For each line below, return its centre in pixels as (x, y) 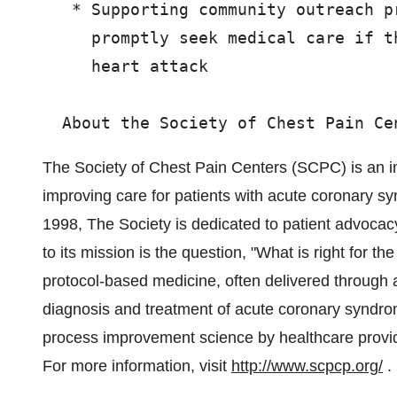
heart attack (125, 66)
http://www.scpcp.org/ (307, 366)
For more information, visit (137, 366)
